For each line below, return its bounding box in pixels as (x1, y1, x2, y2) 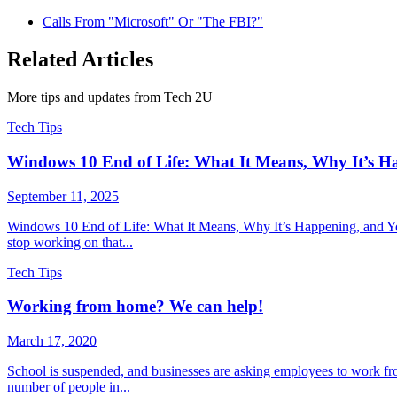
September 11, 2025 (7, 188, 119, 204)
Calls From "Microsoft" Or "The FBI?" (43, 14, 263, 30)
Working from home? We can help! (7, 297, 263, 316)
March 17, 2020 (7, 332, 97, 348)
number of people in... (7, 378, 130, 394)
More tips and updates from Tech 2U (7, 90, 213, 105)
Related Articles (7, 48, 153, 72)
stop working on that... (7, 234, 133, 250)
